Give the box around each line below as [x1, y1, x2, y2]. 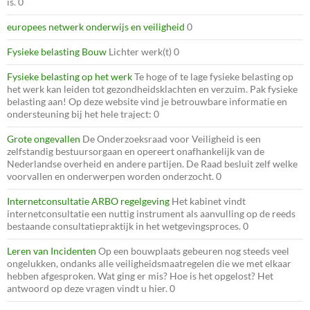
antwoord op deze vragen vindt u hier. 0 [7, 282, 175, 294]
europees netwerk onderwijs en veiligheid [7, 20, 185, 33]
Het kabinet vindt [170, 194, 246, 207]
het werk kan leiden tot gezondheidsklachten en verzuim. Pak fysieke [7, 82, 298, 95]
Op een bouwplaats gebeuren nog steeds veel [96, 244, 289, 257]
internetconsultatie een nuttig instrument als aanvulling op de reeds [7, 207, 295, 219]
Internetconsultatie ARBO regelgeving [7, 194, 170, 207]
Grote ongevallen [7, 132, 80, 145]
